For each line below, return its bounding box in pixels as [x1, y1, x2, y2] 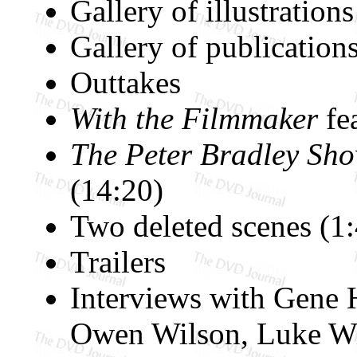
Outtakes [70, 65, 181, 100]
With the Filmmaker [70, 100, 318, 135]
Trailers [70, 244, 166, 279]
